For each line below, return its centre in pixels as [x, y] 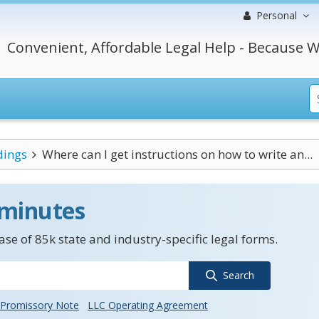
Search [238, 275]
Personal [277, 15]
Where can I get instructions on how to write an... [178, 154]
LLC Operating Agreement [148, 305]
